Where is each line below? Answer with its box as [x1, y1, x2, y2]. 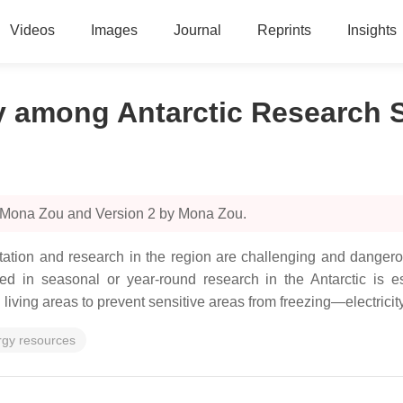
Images [90, 22, 138, 38]
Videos [9, 22, 55, 38]
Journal [173, 22, 221, 38]
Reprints [256, 22, 311, 38]
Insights [346, 22, 397, 38]
